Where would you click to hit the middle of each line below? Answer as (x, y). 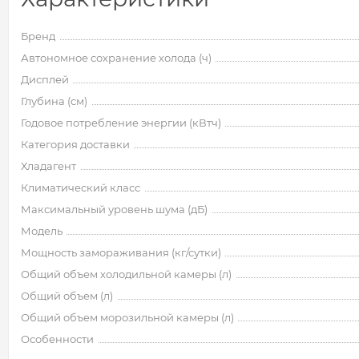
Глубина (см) (54, 101)
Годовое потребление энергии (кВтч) (121, 123)
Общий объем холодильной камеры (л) (126, 274)
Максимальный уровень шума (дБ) (114, 209)
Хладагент (48, 166)
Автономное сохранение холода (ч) (116, 58)
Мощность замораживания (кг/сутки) (121, 252)
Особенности (57, 339)
